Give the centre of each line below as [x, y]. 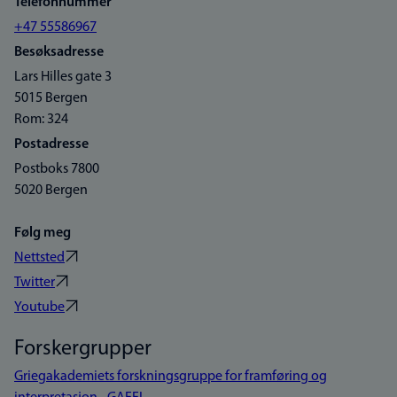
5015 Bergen [51, 98]
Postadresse [51, 144]
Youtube [39, 307]
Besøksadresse [59, 52]
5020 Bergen [51, 191]
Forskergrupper [83, 349]
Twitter [35, 283]
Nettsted [39, 258]
